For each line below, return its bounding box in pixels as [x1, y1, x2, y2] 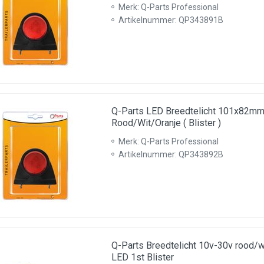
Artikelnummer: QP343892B [118, 150, 223, 159]
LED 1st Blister [111, 252, 174, 263]
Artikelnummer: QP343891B [118, 15, 223, 25]
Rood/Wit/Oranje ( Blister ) [111, 117, 221, 128]
